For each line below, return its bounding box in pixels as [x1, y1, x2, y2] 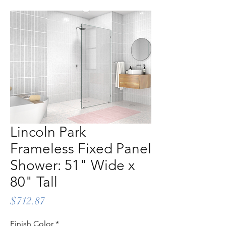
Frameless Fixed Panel [10, 140, 151, 157]
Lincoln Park [10, 124, 86, 140]
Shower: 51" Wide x [10, 157, 135, 174]
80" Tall [10, 174, 58, 190]
